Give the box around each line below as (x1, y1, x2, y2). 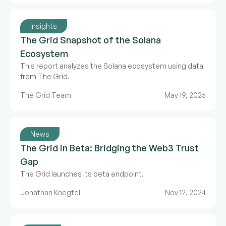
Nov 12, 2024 (165, 188, 206, 197)
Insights (30, 22, 57, 30)
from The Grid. (20, 72, 70, 81)
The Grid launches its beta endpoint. (20, 169, 144, 178)
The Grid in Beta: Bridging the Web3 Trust (20, 142, 199, 153)
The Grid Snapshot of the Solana (20, 34, 161, 45)
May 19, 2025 (164, 91, 206, 99)
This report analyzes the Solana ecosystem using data (20, 62, 203, 70)
